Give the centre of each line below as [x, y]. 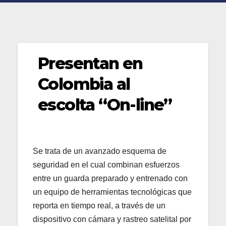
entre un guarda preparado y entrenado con [110, 178]
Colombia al [84, 84]
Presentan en [90, 63]
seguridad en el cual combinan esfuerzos [106, 164]
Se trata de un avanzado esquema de [100, 151]
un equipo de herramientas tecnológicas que [112, 192]
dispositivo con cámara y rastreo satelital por [112, 219]
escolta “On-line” [105, 104]
